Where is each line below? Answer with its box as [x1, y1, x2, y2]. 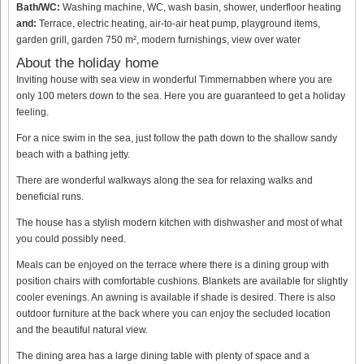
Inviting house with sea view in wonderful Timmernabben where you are [16, 74, 332, 86]
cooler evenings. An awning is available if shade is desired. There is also [16, 292, 336, 304]
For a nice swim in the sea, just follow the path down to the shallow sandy [16, 132, 337, 145]
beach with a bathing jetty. [16, 149, 130, 161]
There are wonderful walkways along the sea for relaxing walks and [16, 175, 313, 187]
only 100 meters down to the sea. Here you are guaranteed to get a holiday [16, 90, 345, 102]
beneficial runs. [16, 191, 84, 203]
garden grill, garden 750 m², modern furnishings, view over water [16, 33, 301, 45]
